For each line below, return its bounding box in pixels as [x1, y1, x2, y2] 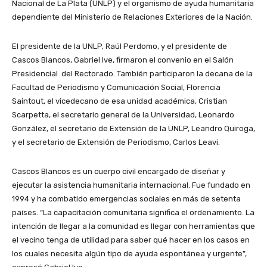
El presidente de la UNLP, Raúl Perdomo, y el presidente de [12, 41, 227, 51]
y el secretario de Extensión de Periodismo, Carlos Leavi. [12, 137, 220, 147]
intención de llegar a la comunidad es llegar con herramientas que [12, 221, 255, 231]
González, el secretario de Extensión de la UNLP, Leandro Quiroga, [12, 123, 255, 133]
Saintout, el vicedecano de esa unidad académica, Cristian [12, 96, 227, 105]
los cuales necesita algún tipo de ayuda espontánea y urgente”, [12, 249, 247, 258]
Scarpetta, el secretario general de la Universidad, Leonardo [12, 110, 234, 119]
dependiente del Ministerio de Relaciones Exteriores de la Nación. [12, 12, 253, 21]
